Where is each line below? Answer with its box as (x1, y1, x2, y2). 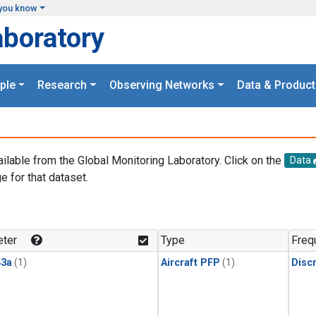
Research (37, 78, 87, 92)
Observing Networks (109, 78, 214, 92)
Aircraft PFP (161, 257, 220, 269)
